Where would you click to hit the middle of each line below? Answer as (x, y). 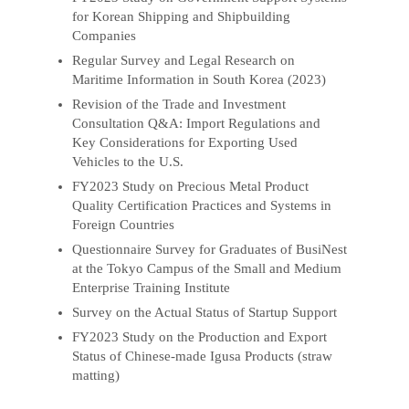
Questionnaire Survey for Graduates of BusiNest (210, 249)
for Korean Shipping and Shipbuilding (182, 17)
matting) (96, 375)
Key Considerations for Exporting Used (185, 143)
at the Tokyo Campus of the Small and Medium (207, 268)
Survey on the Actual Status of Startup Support (205, 312)
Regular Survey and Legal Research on (184, 61)
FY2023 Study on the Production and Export (200, 336)
